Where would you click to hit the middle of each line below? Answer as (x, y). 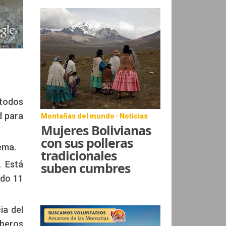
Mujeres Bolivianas (96, 130)
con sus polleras (87, 143)
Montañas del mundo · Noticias (95, 116)
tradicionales (79, 155)
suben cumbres (86, 168)
